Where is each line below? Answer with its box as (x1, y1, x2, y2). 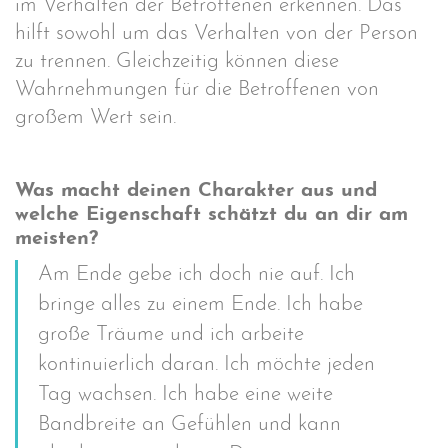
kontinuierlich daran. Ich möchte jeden (38, 354, 375, 375)
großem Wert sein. (15, 106, 176, 128)
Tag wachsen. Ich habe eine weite (38, 384, 333, 405)
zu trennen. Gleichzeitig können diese (15, 50, 339, 72)
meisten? (15, 228, 98, 249)
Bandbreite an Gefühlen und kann (38, 414, 341, 435)
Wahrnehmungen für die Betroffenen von (15, 78, 379, 100)
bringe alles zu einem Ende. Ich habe (38, 294, 363, 315)
